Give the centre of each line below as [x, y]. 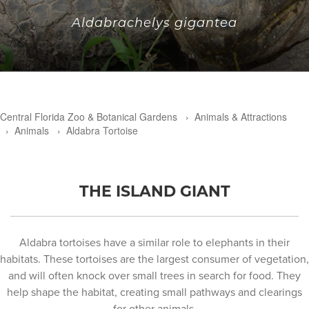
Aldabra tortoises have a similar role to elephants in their [154, 242]
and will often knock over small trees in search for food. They [154, 275]
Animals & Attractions [241, 116]
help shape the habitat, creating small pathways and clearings [154, 291]
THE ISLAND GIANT [154, 190]
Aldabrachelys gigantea [154, 22]
